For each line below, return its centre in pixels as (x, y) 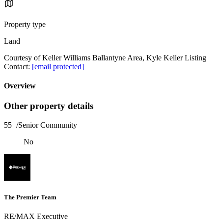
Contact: (18, 66)
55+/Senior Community (41, 125)
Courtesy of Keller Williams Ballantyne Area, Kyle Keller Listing (105, 57)
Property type (25, 24)
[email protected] (58, 66)
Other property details (49, 106)
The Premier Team (30, 197)
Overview (20, 86)
